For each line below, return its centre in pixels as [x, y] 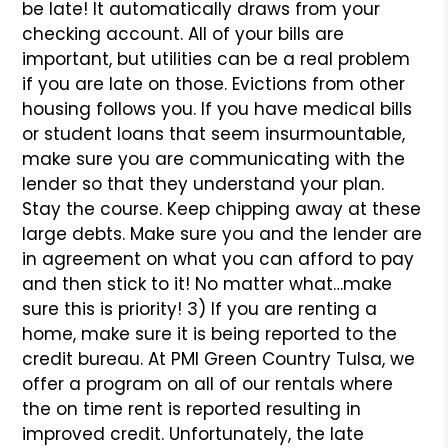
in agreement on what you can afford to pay [218, 258]
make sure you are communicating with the [214, 158]
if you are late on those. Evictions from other [214, 83]
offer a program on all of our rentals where [208, 383]
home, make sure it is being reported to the [210, 333]
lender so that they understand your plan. [203, 183]
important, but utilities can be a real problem [216, 58]
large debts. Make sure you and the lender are [222, 233]
